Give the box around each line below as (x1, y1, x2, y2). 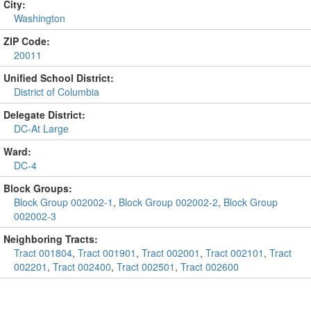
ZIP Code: (3, 34, 50, 48)
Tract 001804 (14, 246, 72, 260)
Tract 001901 (78, 246, 136, 260)
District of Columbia (14, 85, 99, 99)
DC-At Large (14, 121, 69, 135)
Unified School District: (3, 71, 114, 85)
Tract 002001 (142, 246, 200, 260)
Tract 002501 (117, 260, 175, 274)
